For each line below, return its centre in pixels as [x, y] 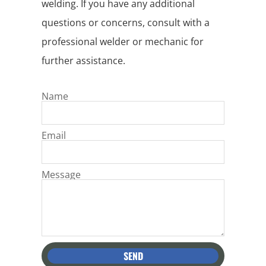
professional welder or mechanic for [123, 42]
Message [61, 175]
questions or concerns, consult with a [126, 23]
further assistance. [83, 61]
